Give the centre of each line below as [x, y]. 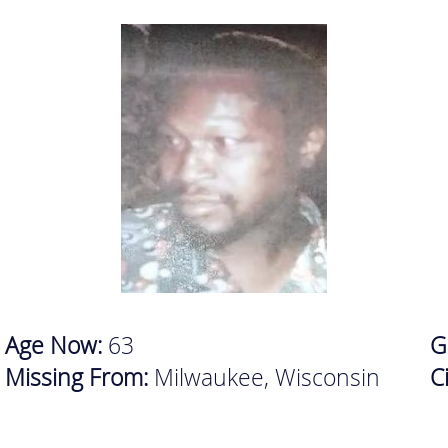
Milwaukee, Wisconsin [266, 377]
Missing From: [79, 377]
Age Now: [56, 346]
